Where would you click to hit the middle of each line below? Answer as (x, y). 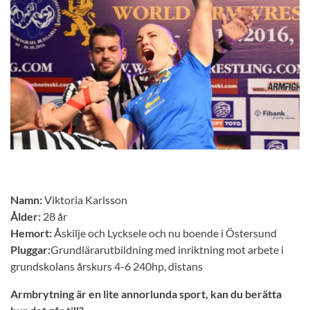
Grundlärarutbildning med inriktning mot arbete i (167, 250)
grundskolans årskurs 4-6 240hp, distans (107, 266)
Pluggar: (30, 250)
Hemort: (32, 233)
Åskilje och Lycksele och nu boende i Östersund (165, 233)
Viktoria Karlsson (86, 200)
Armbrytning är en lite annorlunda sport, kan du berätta (146, 294)
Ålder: (27, 217)
